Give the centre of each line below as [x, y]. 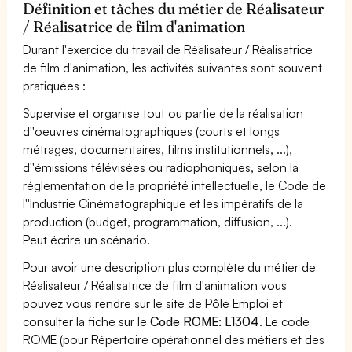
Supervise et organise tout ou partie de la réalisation [163, 113]
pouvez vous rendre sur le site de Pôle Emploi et [153, 303]
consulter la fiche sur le [87, 321]
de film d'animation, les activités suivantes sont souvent [173, 67]
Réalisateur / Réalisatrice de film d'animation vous [155, 285]
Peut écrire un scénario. [87, 239]
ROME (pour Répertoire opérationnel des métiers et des [174, 339]
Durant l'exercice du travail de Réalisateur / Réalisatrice [168, 49]
